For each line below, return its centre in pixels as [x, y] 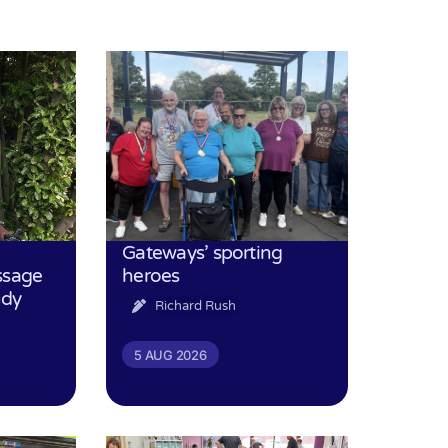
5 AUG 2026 [170, 354]
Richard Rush [195, 305]
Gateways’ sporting [202, 252]
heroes [151, 275]
